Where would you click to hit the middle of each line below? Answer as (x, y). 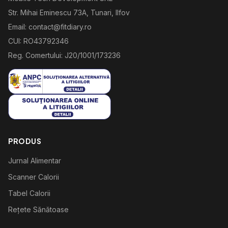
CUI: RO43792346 (38, 41)
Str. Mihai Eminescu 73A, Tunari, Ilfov (69, 12)
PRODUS (25, 141)
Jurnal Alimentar (35, 161)
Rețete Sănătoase (38, 209)
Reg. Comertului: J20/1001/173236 (64, 55)
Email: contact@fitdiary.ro (50, 27)
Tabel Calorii (29, 193)
